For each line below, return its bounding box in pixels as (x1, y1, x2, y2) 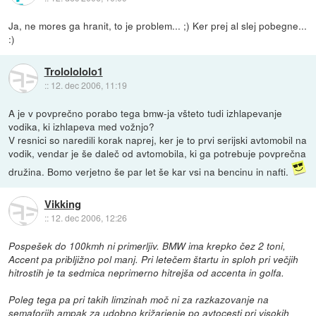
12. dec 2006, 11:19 (50, 78, 127, 91)
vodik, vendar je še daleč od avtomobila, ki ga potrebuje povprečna (8, 146, 307, 161)
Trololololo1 (44, 63, 103, 79)
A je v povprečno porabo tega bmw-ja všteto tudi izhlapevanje (8, 106, 283, 121)
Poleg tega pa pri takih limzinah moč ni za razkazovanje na (8, 293, 269, 307)
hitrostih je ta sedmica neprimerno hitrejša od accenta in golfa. (8, 266, 285, 280)
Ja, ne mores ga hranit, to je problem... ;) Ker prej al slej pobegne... (8, 18, 308, 33)
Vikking (44, 195, 81, 212)
